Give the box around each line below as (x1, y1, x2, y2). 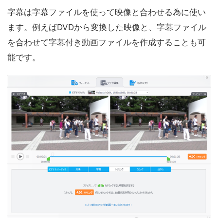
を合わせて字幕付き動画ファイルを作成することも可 (7, 37, 206, 47)
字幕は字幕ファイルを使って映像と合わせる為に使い (7, 7, 206, 17)
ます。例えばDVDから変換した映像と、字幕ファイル (7, 22, 206, 32)
